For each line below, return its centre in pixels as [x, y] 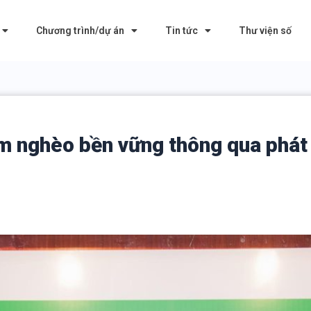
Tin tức [181, 31]
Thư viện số [265, 31]
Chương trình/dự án [80, 31]
